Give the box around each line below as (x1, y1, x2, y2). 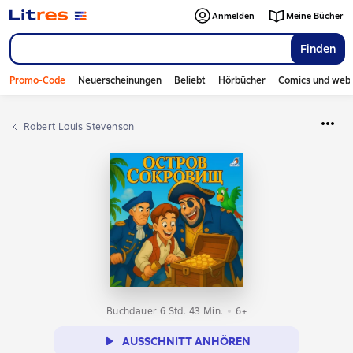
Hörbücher (218, 74, 266, 87)
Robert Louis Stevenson (30, 121, 135, 133)
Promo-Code (9, 74, 65, 87)
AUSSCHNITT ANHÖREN (121, 334, 251, 348)
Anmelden (212, 10, 255, 21)
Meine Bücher (286, 10, 344, 21)
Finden (300, 42, 336, 56)
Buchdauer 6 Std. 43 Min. (106, 305, 224, 318)
